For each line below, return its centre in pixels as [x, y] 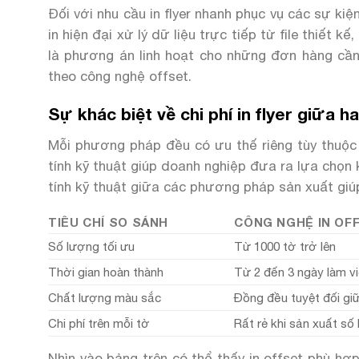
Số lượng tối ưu [91, 247]
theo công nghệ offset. [120, 77]
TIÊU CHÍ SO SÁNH [109, 222]
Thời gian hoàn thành [106, 272]
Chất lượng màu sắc [105, 298]
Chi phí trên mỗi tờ [99, 324]
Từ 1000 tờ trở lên [285, 247]
